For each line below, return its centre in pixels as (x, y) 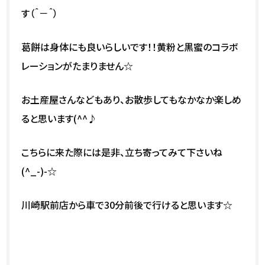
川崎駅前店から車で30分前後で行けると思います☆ (127, 204)
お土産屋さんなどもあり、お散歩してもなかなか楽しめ (132, 99)
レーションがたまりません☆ (77, 65)
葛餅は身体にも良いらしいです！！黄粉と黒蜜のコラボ (130, 46)
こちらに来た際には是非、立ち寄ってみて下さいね (122, 152)
